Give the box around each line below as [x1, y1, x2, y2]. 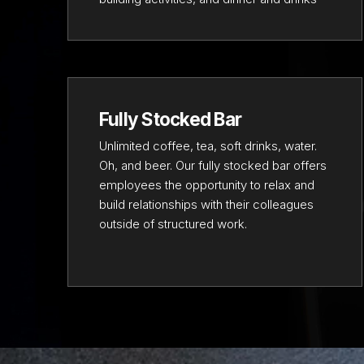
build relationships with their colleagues [98, 196, 314, 212]
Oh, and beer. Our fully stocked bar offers [98, 157, 327, 173]
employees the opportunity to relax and [98, 176, 314, 193]
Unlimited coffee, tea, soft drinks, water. [98, 137, 317, 154]
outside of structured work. [98, 215, 247, 232]
